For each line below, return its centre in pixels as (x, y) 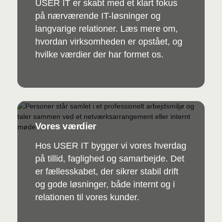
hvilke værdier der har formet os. (99, 54)
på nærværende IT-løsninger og (98, 16)
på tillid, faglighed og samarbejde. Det (110, 158)
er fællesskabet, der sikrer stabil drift (107, 171)
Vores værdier (65, 126)
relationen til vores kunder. (87, 197)
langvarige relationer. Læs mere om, (106, 28)
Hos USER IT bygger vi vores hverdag (111, 145)
